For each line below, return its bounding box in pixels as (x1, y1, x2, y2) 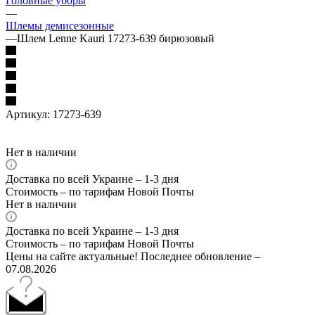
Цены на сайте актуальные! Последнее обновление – (6, 250, 260, 262)
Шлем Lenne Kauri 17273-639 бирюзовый (17, 32, 214, 44)
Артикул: (6, 108, 50, 120)
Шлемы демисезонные (6, 19, 114, 32)
